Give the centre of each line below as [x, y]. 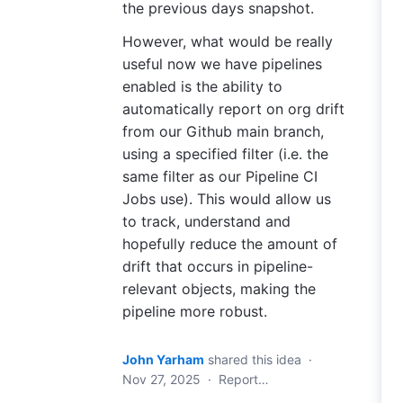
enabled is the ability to [202, 86]
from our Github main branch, [223, 131]
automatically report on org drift [233, 109]
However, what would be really [228, 41]
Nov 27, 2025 [161, 379]
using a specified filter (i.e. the [225, 154]
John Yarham [163, 359]
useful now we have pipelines [222, 64]
